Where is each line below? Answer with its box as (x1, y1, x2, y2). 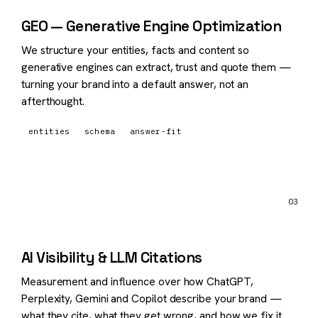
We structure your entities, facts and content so (21, 42, 250, 57)
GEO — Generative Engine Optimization (21, 16, 282, 35)
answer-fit (129, 126, 182, 136)
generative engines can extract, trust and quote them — (21, 59, 291, 75)
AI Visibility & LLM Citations (21, 247, 202, 267)
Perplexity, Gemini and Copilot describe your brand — (21, 290, 282, 306)
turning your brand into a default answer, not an (21, 76, 249, 92)
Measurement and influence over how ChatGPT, (21, 273, 253, 289)
